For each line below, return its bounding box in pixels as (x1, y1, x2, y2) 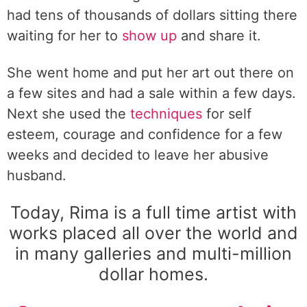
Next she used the (7, 106, 130, 122)
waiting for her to (7, 27, 122, 44)
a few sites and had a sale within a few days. (7, 85, 296, 101)
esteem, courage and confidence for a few (7, 126, 282, 143)
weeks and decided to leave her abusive (7, 147, 269, 163)
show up (122, 27, 177, 44)
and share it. (177, 27, 261, 44)
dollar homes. (99, 264, 208, 284)
